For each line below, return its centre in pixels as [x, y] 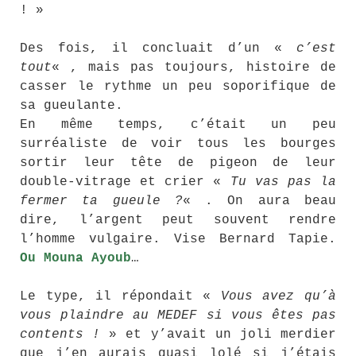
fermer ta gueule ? [101, 201]
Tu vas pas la [283, 182]
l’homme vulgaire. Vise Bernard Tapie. [178, 240]
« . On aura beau [259, 201]
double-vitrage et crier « [125, 182]
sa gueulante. [72, 106]
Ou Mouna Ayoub [75, 259]
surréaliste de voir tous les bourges [178, 144]
